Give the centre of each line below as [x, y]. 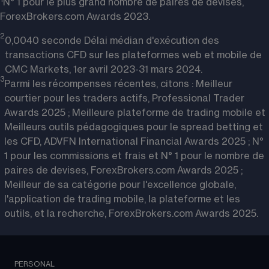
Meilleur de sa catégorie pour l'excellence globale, [120, 185]
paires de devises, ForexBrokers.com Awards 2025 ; [123, 170]
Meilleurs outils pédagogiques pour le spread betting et [134, 127]
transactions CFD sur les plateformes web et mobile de [133, 55]
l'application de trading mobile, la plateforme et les [122, 199]
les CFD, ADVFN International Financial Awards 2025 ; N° [134, 141]
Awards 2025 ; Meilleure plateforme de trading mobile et [135, 113]
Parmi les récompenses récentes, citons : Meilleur [118, 84]
